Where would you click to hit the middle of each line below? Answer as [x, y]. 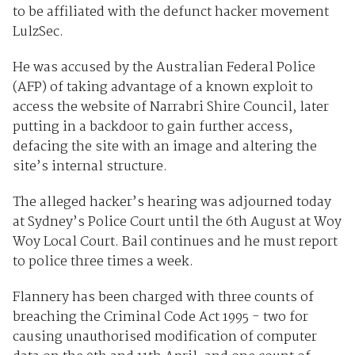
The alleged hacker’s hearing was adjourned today [172, 202]
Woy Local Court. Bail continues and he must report [175, 242]
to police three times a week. [103, 261]
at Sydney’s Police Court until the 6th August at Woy [177, 222]
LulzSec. [39, 32]
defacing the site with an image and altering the [164, 147]
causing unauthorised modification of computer [164, 337]
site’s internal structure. [91, 166]
